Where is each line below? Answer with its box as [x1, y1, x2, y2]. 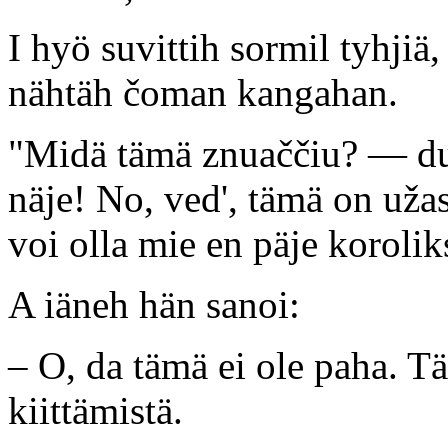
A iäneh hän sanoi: [8, 282, 300, 326]
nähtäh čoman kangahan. [8, 70, 398, 114]
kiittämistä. [8, 388, 183, 432]
